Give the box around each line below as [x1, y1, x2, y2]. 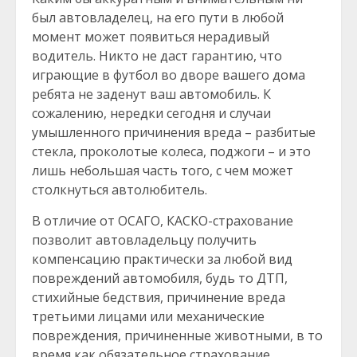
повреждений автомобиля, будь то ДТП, [32, 269, 288, 287]
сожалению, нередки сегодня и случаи [32, 104, 271, 122]
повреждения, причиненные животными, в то [32, 327, 323, 344]
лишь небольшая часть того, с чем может [32, 162, 293, 179]
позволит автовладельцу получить [32, 231, 257, 249]
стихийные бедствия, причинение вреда [32, 288, 285, 306]
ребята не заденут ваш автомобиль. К [32, 85, 271, 103]
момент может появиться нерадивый [32, 28, 269, 45]
